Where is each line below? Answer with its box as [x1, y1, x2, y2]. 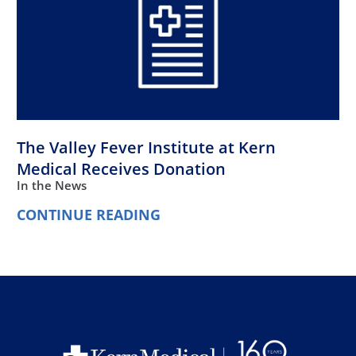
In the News [17, 176, 87, 193]
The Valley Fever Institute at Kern [17, 136, 277, 158]
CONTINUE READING [17, 205, 161, 225]
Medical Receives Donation [17, 157, 226, 180]
